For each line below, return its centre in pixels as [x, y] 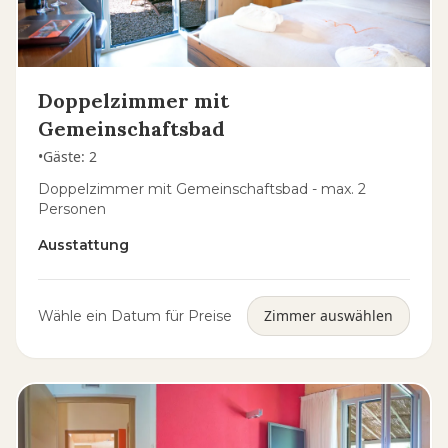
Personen [72, 209]
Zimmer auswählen [328, 315]
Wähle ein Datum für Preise [135, 316]
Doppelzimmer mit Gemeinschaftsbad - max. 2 [202, 189]
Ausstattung [83, 245]
